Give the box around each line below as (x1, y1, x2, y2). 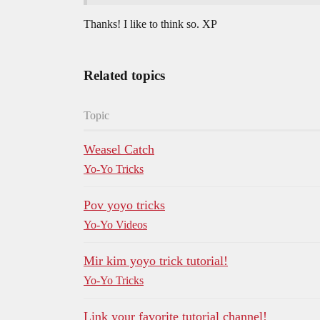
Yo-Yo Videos (84, 219, 147, 231)
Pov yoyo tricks (84, 198, 165, 213)
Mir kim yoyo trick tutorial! (84, 254, 228, 269)
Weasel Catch (84, 142, 154, 157)
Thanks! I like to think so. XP (84, 18, 217, 31)
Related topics (84, 68, 165, 84)
